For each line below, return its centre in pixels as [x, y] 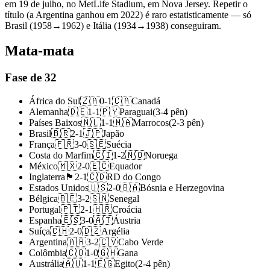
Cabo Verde [141, 242]
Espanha [45, 221]
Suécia [119, 145]
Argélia [115, 231]
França [42, 145]
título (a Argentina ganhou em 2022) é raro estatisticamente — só [128, 14]
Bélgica [43, 199]
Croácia [127, 210]
